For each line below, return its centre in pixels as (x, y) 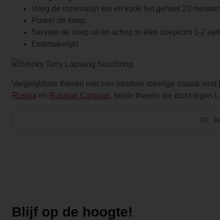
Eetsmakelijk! (55, 44)
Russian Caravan (80, 95)
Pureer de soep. (59, 20)
